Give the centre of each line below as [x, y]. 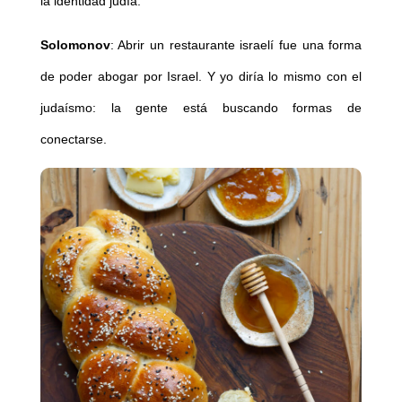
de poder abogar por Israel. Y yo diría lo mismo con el [201, 76]
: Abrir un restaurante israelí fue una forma [236, 44]
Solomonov [75, 44]
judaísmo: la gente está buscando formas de [201, 107]
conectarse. [73, 139]
